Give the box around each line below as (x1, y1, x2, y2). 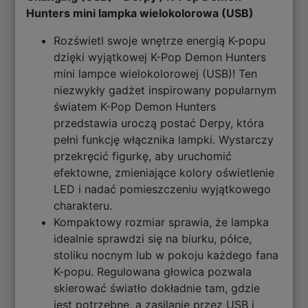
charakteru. (54, 199, 113, 213)
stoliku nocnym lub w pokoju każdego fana (54, 248, 279, 263)
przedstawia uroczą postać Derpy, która (54, 116, 265, 131)
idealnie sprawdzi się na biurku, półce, (54, 232, 252, 246)
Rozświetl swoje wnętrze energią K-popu (54, 34, 266, 48)
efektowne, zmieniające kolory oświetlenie (54, 166, 275, 180)
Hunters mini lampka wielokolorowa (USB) (26, 6, 254, 21)
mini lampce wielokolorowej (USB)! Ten (54, 67, 258, 81)
